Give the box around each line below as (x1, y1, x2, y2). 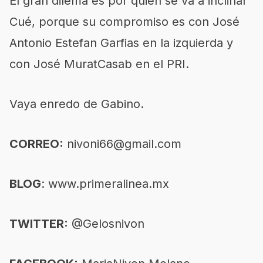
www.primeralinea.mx (48, 177, 169, 191)
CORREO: (9, 137, 63, 151)
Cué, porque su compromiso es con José (9, 15, 240, 29)
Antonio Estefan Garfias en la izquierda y (9, 36, 233, 50)
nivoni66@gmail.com (67, 137, 181, 151)
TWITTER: (9, 217, 68, 231)
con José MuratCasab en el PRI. (9, 57, 189, 71)
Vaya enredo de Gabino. (9, 97, 144, 111)
